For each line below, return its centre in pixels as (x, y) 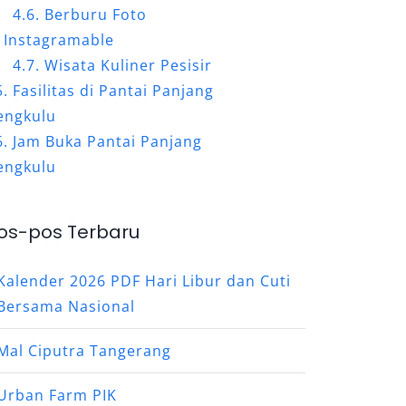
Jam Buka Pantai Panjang (108, 141)
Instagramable (59, 39)
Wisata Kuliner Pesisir (129, 65)
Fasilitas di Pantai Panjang (114, 90)
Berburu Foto (96, 14)
